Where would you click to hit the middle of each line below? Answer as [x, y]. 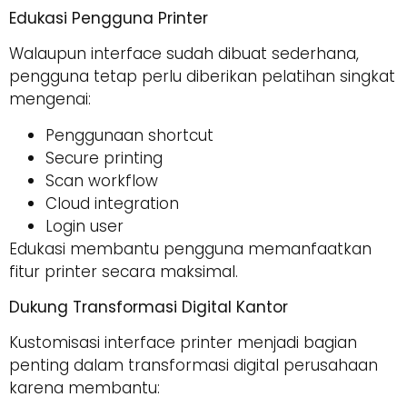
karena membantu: [84, 388]
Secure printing [104, 158]
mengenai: [50, 99]
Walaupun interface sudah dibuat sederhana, [184, 54]
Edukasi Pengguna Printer [109, 18]
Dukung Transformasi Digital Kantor [149, 308]
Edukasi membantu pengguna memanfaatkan [190, 248]
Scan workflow [102, 180]
